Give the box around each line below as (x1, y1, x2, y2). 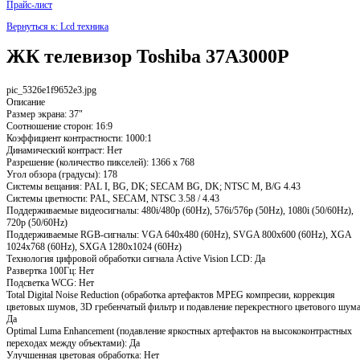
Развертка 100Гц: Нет (6, 264, 94, 276)
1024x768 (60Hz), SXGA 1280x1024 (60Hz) (6, 240, 182, 252)
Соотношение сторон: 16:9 (6, 120, 112, 132)
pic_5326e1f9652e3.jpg (6, 84, 96, 96)
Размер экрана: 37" (6, 108, 83, 120)
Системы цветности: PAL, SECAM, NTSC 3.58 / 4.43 (6, 192, 219, 204)
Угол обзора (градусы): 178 (6, 168, 117, 180)
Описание (6, 96, 45, 108)
